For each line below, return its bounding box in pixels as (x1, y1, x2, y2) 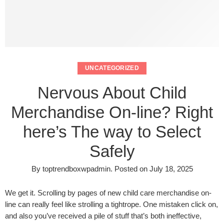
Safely (89, 141, 135, 160)
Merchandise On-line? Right (11, 102, 213, 121)
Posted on (112, 164, 149, 173)
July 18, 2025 (149, 164, 193, 173)
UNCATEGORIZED (85, 64, 139, 71)
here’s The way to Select (23, 122, 201, 141)
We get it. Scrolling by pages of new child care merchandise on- (5, 188, 211, 197)
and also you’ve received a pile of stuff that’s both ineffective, (5, 211, 201, 220)
